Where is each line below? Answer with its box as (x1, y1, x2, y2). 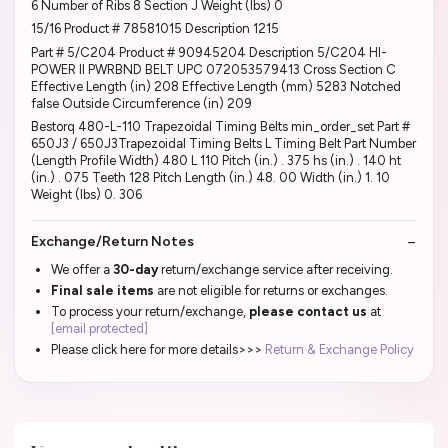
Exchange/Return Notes (31, 232, 194, 250)
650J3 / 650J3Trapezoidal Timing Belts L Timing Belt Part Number (31, 136, 416, 152)
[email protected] (51, 320, 148, 336)
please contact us (249, 303, 367, 319)
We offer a (51, 261, 113, 277)
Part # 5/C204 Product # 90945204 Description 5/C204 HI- (31, 44, 387, 60)
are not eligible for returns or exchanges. (154, 282, 388, 298)
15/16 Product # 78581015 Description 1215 (31, 21, 279, 37)
